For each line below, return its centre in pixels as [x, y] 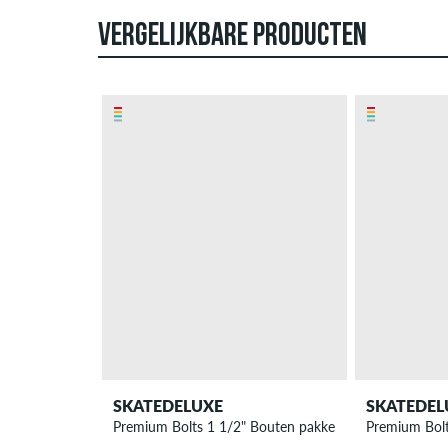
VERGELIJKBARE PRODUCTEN [232, 37]
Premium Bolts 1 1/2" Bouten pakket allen [243, 426]
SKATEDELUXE [168, 405]
